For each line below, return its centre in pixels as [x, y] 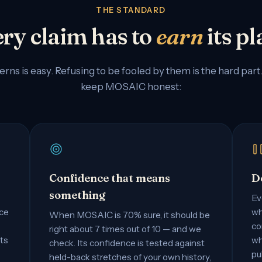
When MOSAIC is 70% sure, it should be [130, 215]
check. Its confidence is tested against [127, 243]
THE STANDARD [131, 10]
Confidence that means [110, 178]
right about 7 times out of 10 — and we [125, 229]
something [77, 195]
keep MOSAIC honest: [131, 86]
